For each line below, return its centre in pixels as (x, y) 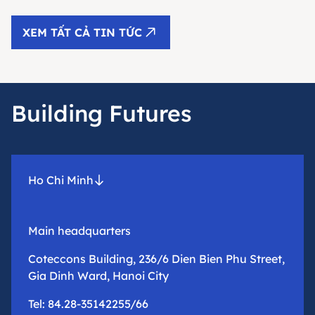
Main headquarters (79, 231)
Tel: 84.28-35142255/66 (88, 304)
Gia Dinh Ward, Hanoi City (98, 276)
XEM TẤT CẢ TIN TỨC (82, 33)
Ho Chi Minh (61, 180)
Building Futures (102, 114)
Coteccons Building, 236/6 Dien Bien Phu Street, (156, 259)
